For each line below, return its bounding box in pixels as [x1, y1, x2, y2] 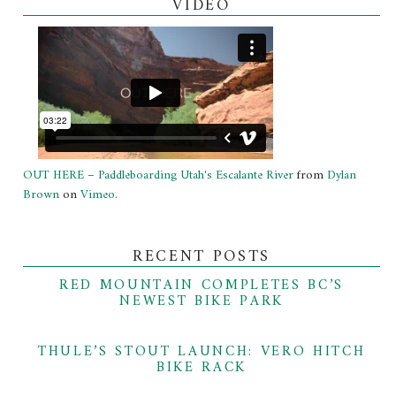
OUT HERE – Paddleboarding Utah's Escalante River [23, 164, 294, 187]
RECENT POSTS [133, 242, 271, 270]
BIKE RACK [156, 354, 247, 380]
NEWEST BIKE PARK [119, 288, 284, 314]
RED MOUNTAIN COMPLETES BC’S [59, 272, 345, 298]
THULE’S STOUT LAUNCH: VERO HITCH [37, 339, 366, 364]
